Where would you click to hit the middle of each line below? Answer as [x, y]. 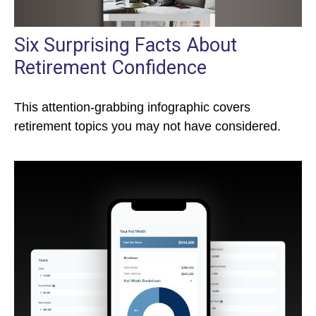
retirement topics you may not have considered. [147, 126]
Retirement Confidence [110, 67]
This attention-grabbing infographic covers [132, 107]
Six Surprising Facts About [126, 45]
